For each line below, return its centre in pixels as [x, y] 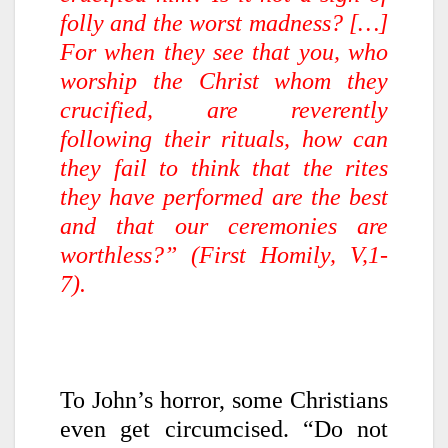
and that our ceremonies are [224, 225]
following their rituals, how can [224, 138]
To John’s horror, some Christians [224, 399]
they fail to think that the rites [224, 167]
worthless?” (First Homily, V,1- [224, 254]
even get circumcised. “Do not [224, 428]
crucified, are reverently [224, 109]
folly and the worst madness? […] [224, 22]
